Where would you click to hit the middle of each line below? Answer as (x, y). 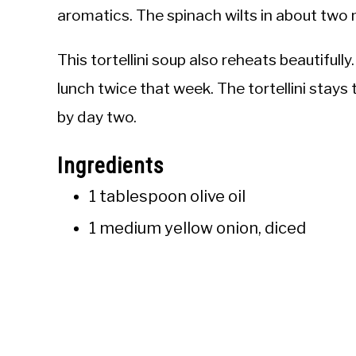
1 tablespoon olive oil (167, 197)
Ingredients (111, 166)
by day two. (97, 117)
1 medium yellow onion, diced (197, 228)
